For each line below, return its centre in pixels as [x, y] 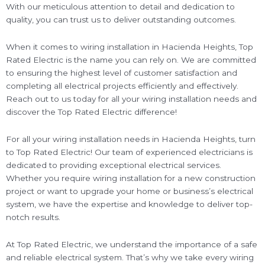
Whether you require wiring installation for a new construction [131, 178]
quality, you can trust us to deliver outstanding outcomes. [121, 20]
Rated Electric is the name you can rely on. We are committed [131, 60]
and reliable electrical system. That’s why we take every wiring [130, 257]
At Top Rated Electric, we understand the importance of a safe [132, 244]
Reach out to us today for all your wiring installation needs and [131, 99]
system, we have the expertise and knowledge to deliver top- [129, 204]
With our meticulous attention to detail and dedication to [120, 7]
